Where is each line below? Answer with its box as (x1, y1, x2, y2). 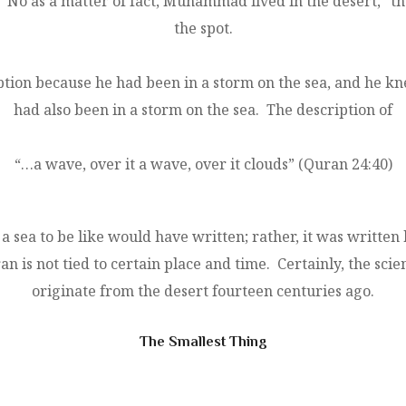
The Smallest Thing (139, 333, 267, 350)
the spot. (173, 17, 233, 38)
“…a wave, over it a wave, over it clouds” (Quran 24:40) (14, 153, 392, 174)
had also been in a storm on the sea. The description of (14, 99, 392, 120)
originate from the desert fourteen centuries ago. (32, 280, 374, 301)
